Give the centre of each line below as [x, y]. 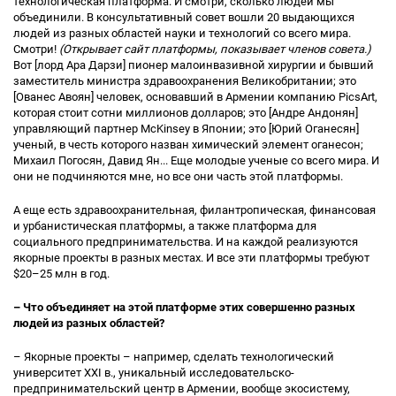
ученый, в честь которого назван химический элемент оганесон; [188, 145]
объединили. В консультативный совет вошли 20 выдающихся [184, 17]
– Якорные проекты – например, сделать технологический [174, 357]
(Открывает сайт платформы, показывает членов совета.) [215, 49]
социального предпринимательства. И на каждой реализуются [186, 242]
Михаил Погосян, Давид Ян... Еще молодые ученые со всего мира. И [196, 160]
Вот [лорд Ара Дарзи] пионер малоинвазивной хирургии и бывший [194, 65]
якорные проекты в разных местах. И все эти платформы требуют [191, 258]
